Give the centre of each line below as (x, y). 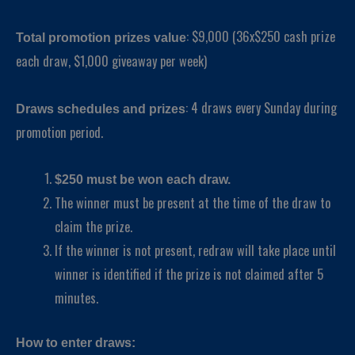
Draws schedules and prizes (101, 108)
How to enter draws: (76, 342)
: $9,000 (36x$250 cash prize (261, 36)
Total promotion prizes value (101, 37)
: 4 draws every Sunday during (261, 107)
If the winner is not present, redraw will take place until (196, 250)
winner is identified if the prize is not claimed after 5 (189, 274)
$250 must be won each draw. (143, 179)
